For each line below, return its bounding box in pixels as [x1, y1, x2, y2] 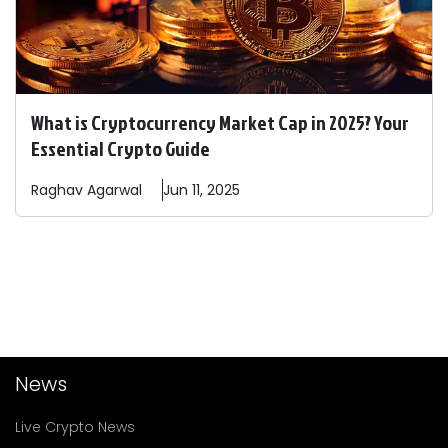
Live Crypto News [15, 417, 135, 438]
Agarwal [87, 180, 142, 201]
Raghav [31, 180, 83, 201]
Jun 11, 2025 [163, 180, 240, 201]
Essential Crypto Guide [31, 134, 210, 163]
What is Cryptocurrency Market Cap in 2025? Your [31, 108, 409, 137]
